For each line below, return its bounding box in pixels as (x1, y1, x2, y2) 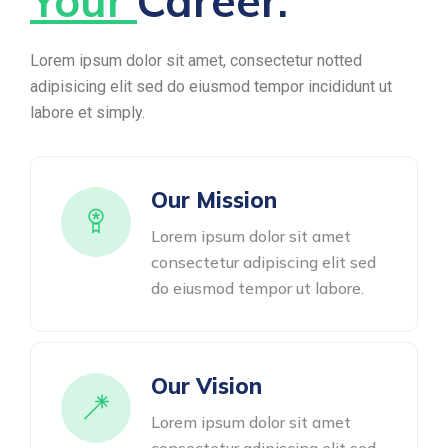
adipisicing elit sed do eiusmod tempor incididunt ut (30, 77, 392, 96)
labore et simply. (30, 103, 145, 122)
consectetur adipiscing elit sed (151, 252, 376, 272)
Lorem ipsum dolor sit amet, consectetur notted (30, 51, 362, 70)
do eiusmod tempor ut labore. (151, 278, 364, 298)
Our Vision (151, 372, 262, 400)
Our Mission (151, 186, 277, 214)
